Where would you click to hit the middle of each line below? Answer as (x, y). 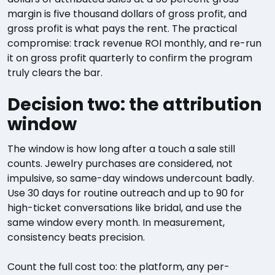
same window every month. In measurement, (116, 223)
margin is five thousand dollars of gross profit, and (127, 14)
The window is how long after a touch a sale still (121, 149)
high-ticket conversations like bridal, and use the (125, 208)
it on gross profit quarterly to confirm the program (130, 58)
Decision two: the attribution (134, 105)
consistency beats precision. (76, 237)
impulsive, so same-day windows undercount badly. (131, 178)
